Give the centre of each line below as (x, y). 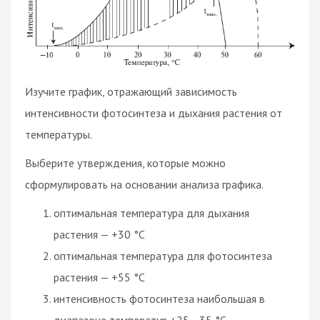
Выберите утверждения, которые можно (125, 162)
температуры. (59, 134)
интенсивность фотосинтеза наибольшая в (159, 298)
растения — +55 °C (99, 277)
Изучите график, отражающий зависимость (131, 91)
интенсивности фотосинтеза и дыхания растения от (154, 112)
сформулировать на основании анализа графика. (144, 184)
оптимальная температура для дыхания (151, 212)
